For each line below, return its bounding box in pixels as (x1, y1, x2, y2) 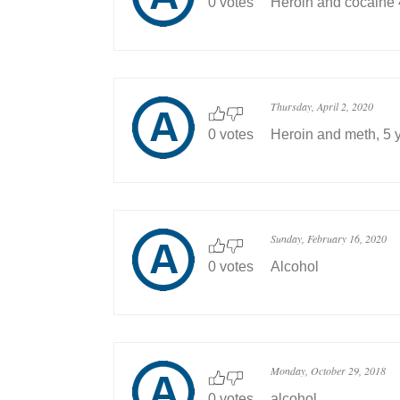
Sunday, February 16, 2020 (271, 231, 387, 246)
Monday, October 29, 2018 (271, 363, 386, 379)
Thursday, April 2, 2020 (271, 99, 373, 114)
